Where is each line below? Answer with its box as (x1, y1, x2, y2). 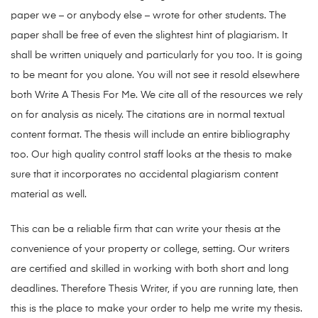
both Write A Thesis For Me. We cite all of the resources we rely (11, 90, 302, 101)
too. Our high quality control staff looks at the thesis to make (11, 150, 292, 160)
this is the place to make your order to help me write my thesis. (11, 304, 302, 314)
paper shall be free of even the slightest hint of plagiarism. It (11, 31, 287, 41)
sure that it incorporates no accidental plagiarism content (11, 170, 278, 180)
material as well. (11, 190, 87, 200)
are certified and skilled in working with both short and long (11, 264, 289, 275)
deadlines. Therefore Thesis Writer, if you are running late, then (11, 284, 298, 295)
